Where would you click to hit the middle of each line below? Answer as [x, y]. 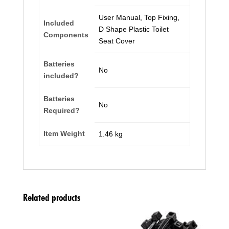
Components [66, 35]
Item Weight [64, 133]
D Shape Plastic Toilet [134, 29]
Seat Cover [117, 41]
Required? [62, 110]
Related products [51, 197]
